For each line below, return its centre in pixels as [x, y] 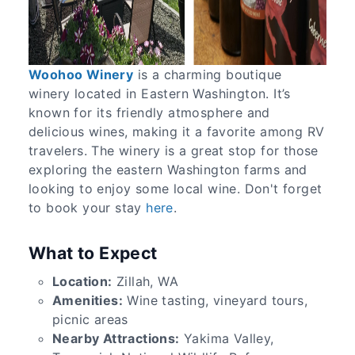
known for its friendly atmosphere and [149, 112]
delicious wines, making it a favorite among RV [177, 131]
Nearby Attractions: [116, 338]
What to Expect [93, 252]
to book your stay [88, 207]
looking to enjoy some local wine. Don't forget [176, 188]
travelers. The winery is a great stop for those [174, 150]
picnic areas [90, 319]
